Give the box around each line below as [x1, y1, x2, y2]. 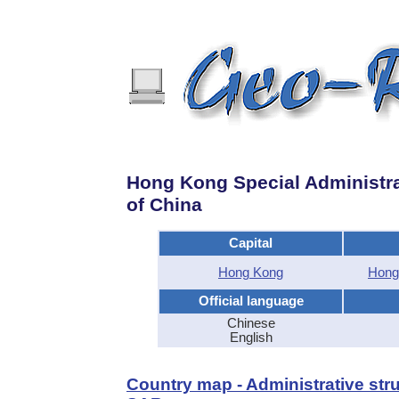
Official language [198, 293, 304, 308]
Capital [229, 235, 273, 250]
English [229, 330, 273, 345]
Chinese [226, 315, 275, 330]
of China [126, 194, 202, 216]
